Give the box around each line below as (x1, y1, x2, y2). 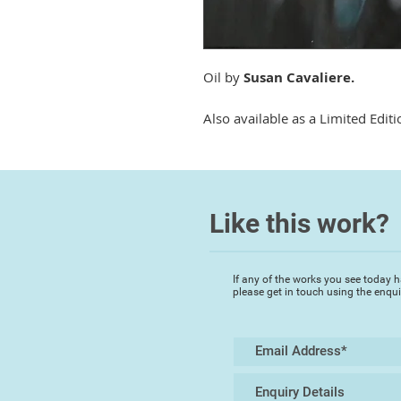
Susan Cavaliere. (243, 68, 355, 87)
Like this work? (209, 208, 389, 239)
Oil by (203, 68, 244, 86)
